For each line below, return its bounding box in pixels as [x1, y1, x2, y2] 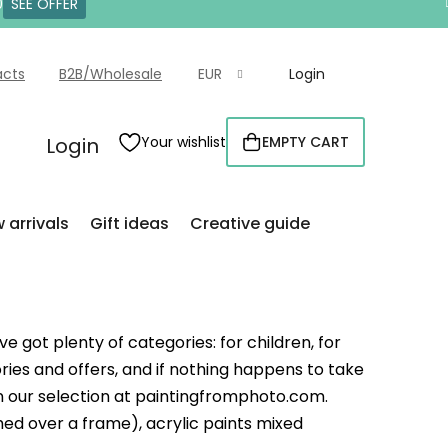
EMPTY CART [262, 132, 349, 153]
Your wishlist [141, 132, 226, 153]
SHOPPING [294, 139, 366, 160]
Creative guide [190, 211, 310, 235]
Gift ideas [90, 211, 169, 235]
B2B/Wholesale [59, 64, 162, 84]
